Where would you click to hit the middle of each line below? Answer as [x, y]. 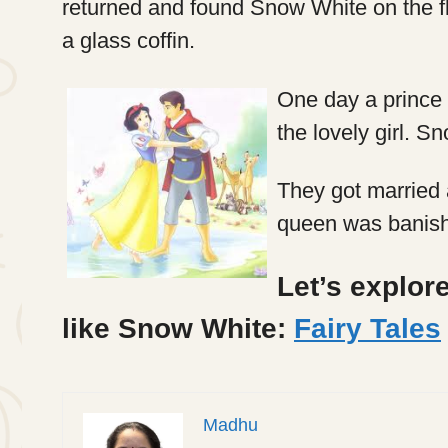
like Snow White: [174, 328]
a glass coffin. [128, 41]
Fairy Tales [367, 328]
